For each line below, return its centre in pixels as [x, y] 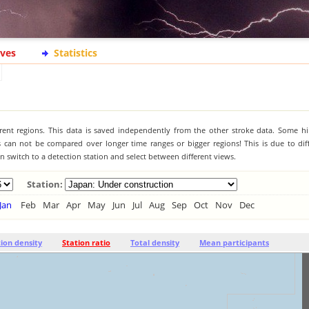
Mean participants [234, 243]
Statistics [76, 53]
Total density [155, 243]
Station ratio [86, 243]
